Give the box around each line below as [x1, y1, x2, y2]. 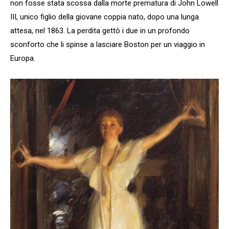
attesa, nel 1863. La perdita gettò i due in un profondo [10, 26, 190, 36]
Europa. [10, 54, 35, 63]
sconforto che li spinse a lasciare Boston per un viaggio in [10, 40, 205, 50]
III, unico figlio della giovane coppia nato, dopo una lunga [10, 12, 199, 22]
